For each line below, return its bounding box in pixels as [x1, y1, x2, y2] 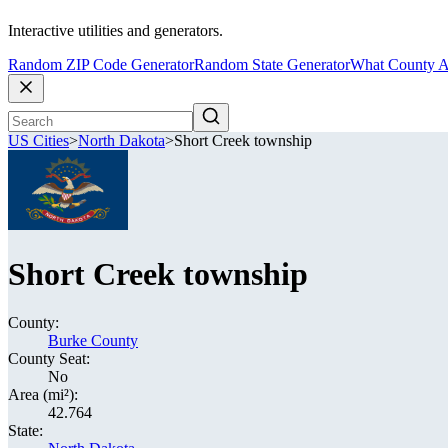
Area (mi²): [8, 386, 78, 403]
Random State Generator [194, 56, 350, 74]
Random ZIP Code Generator [8, 56, 194, 74]
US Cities [8, 132, 69, 150]
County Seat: [8, 350, 90, 367]
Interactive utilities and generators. [8, 22, 223, 40]
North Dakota [78, 132, 165, 150]
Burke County [48, 332, 138, 349]
